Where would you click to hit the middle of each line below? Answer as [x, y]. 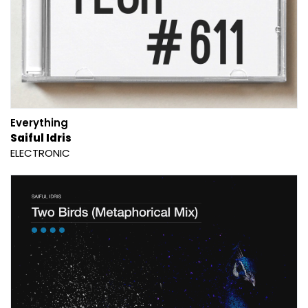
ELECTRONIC [40, 153]
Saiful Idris [41, 137]
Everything [39, 122]
